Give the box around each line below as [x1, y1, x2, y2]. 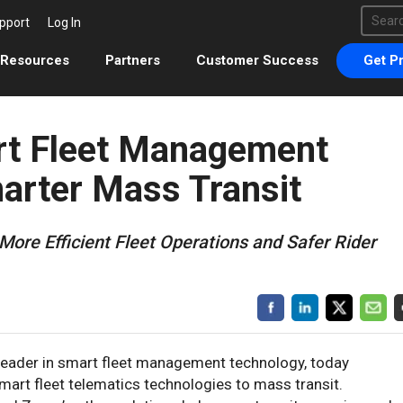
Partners [105, 52, 160, 68]
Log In [48, 15, 81, 30]
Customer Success [196, 52, 318, 68]
